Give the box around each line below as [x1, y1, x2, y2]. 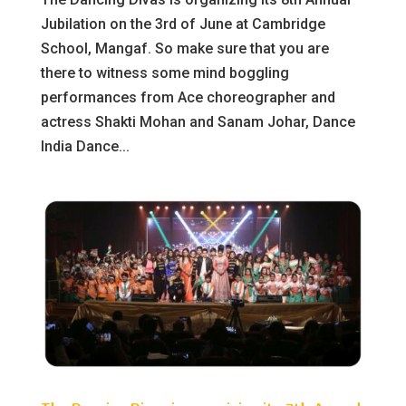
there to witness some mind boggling [40, 63, 289, 82]
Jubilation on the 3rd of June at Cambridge [40, 14, 325, 33]
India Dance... [40, 137, 130, 155]
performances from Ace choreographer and [40, 88, 335, 106]
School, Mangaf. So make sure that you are [40, 39, 329, 57]
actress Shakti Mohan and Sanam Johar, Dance [40, 112, 355, 130]
